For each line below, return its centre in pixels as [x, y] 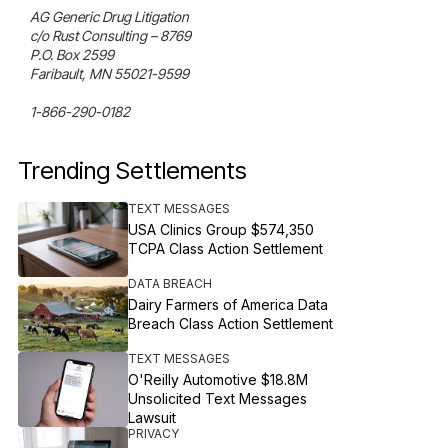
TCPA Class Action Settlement [226, 248]
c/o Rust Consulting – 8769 [111, 35]
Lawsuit [152, 417]
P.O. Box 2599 [72, 54]
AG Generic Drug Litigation [110, 16]
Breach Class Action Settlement [231, 323]
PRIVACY [154, 433]
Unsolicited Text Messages [218, 398]
